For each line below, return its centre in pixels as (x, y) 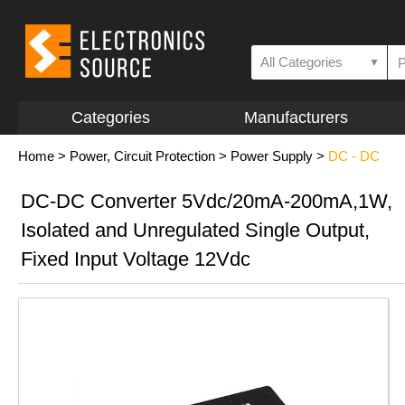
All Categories (301, 62)
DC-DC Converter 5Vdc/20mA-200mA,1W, (207, 201)
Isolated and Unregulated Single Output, (195, 230)
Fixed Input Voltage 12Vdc (136, 259)
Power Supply (272, 156)
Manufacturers (296, 118)
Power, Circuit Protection (142, 156)
